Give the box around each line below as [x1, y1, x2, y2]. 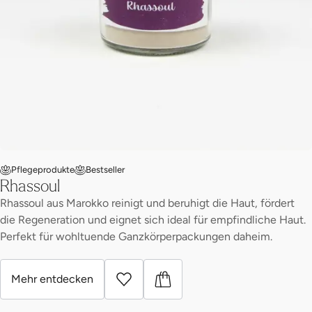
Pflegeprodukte [11, 164, 75, 175]
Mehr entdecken [11, 272, 93, 286]
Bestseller [86, 164, 125, 175]
